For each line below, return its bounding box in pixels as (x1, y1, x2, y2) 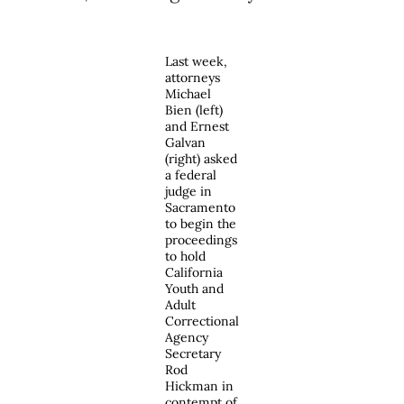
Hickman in (165, 378, 234, 395)
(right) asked (165, 151, 237, 168)
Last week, (165, 53, 227, 70)
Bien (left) (165, 102, 223, 119)
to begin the (165, 216, 236, 233)
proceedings (165, 232, 237, 249)
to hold (165, 248, 206, 265)
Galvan (165, 134, 206, 151)
